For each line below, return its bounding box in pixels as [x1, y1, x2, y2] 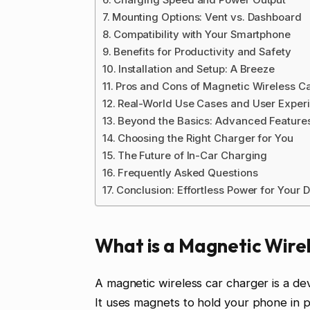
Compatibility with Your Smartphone [113, 28, 291, 42]
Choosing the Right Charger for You [117, 131, 293, 145]
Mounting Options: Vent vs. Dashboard [111, 10, 302, 24]
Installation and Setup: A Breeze [118, 62, 275, 76]
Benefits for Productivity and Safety [113, 45, 291, 59]
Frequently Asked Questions [117, 166, 258, 180]
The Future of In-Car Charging [117, 149, 268, 163]
